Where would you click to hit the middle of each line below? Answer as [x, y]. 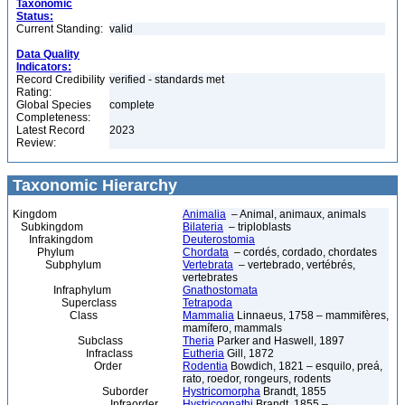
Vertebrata [208, 265]
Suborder [80, 391]
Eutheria [203, 353]
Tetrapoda [207, 303]
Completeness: [53, 118]
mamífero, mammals [232, 328]
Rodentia [205, 366]
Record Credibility [61, 80]
